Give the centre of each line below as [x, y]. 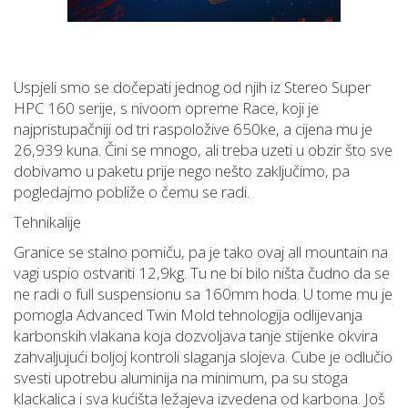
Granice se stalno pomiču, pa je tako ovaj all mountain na [201, 252]
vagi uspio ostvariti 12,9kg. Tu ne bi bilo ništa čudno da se [202, 273]
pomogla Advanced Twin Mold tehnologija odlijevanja [188, 315]
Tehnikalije [47, 222]
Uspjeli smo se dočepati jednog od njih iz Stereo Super [192, 87]
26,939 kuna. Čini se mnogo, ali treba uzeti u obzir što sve [203, 150]
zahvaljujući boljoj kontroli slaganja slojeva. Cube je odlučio [203, 357]
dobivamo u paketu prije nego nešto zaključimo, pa [182, 171]
